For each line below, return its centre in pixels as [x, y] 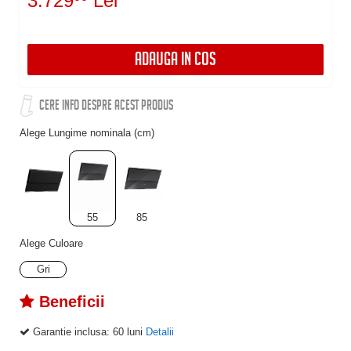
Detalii [160, 331]
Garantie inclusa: [71, 331]
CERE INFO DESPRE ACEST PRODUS [106, 107]
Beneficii [70, 301]
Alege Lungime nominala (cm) [87, 132]
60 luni [128, 331]
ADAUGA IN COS [175, 61]
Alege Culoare [51, 243]
